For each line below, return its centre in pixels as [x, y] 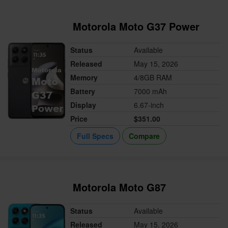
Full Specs [95, 136]
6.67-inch [149, 105]
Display [83, 105]
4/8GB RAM [153, 78]
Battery [83, 91]
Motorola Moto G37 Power [136, 26]
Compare [145, 136]
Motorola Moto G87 [120, 187]
